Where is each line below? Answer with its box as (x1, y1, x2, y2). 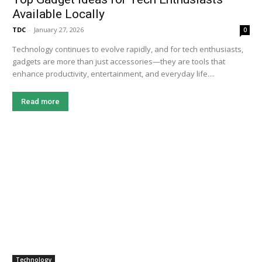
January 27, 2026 (34, 25, 84, 34)
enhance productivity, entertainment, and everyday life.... (12, 68, 215, 79)
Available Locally (12, 6, 105, 21)
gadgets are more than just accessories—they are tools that (12, 56, 226, 67)
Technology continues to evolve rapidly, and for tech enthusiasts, (12, 43, 244, 54)
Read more (21, 96, 60, 106)
